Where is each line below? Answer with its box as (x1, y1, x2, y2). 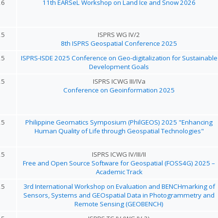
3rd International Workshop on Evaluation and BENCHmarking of (23, 182, 215, 191)
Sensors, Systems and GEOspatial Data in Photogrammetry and (23, 191, 215, 200)
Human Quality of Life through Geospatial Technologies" (34, 127, 204, 135)
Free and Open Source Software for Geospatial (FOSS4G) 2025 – (23, 159, 215, 167)
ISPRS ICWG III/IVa (92, 77, 145, 86)
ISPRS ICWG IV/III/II (92, 150, 146, 159)
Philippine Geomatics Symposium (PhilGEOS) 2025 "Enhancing (25, 118, 213, 127)
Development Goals (89, 62, 149, 71)
